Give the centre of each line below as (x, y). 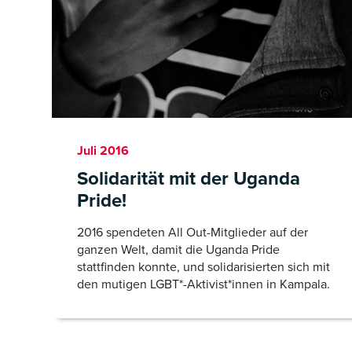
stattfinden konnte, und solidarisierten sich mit (203, 267)
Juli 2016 (103, 150)
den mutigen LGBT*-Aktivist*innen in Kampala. (203, 284)
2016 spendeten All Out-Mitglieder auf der (192, 232)
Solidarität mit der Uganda (189, 178)
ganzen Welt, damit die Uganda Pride (178, 249)
